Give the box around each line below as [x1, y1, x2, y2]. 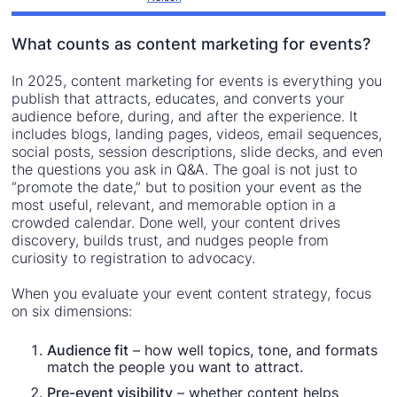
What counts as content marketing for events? [12, 34, 371, 53]
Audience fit [47, 340, 129, 359]
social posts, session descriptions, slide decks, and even [12, 142, 384, 160]
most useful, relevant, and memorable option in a [12, 195, 336, 214]
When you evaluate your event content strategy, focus [12, 284, 371, 302]
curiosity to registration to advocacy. [12, 248, 256, 267]
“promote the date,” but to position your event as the [12, 177, 362, 196]
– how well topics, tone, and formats [128, 340, 378, 359]
